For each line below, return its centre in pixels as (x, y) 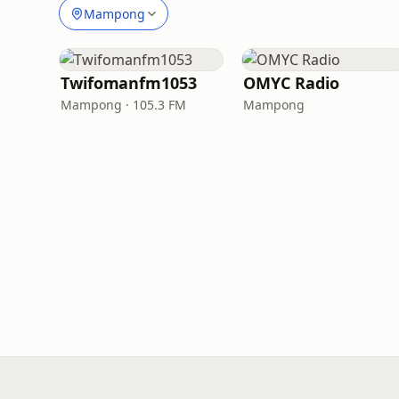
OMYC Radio (291, 83)
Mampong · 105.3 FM (123, 105)
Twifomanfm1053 (129, 83)
